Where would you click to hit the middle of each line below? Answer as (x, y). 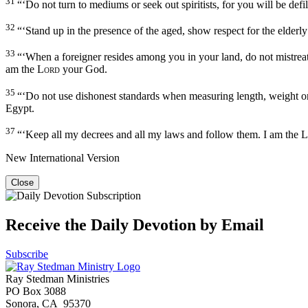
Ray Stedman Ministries (57, 278)
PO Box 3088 (36, 291)
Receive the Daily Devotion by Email (135, 224)
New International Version (63, 157)
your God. (84, 69)
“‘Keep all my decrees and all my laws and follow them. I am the (159, 134)
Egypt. (20, 108)
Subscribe (27, 254)
